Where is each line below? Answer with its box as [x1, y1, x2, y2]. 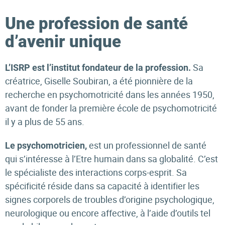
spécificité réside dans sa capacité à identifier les [5, 180, 199, 192]
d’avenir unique [5, 32, 121, 51]
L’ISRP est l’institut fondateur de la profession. [5, 62, 191, 73]
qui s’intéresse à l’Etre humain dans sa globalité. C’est [5, 153, 218, 165]
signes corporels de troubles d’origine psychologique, [5, 193, 214, 205]
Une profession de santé [5, 14, 188, 33]
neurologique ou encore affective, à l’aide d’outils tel [5, 207, 210, 219]
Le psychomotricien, [5, 140, 87, 151]
